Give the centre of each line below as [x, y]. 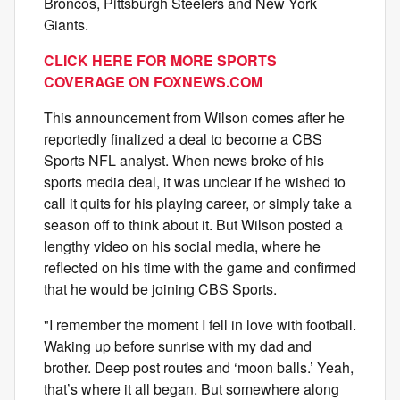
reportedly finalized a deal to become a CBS [183, 138]
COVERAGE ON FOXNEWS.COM [153, 81]
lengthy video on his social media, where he [182, 246]
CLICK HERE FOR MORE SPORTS [160, 60]
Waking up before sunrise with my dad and [178, 346]
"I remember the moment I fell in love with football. [200, 324]
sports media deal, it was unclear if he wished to [195, 181]
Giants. [66, 24]
